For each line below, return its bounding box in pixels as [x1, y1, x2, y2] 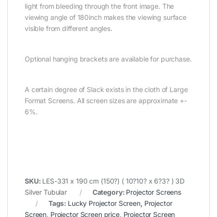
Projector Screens [126, 188, 181, 197]
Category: [92, 188, 126, 197]
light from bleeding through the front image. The [25, 2, 174, 11]
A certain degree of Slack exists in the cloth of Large [25, 85, 188, 94]
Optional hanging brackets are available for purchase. [25, 55, 192, 63]
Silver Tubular [25, 188, 67, 197]
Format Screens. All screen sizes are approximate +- [25, 96, 187, 105]
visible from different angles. [25, 24, 112, 33]
